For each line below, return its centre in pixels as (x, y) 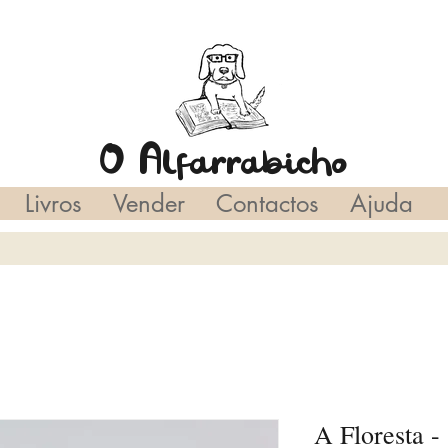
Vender (148, 203)
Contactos (267, 203)
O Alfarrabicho (224, 161)
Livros (53, 203)
